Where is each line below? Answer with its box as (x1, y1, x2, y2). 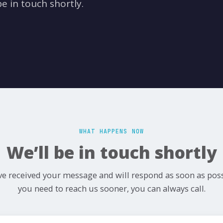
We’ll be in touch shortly (6, 141, 217, 164)
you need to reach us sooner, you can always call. (17, 183, 206, 194)
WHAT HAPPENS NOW (79, 127, 144, 135)
